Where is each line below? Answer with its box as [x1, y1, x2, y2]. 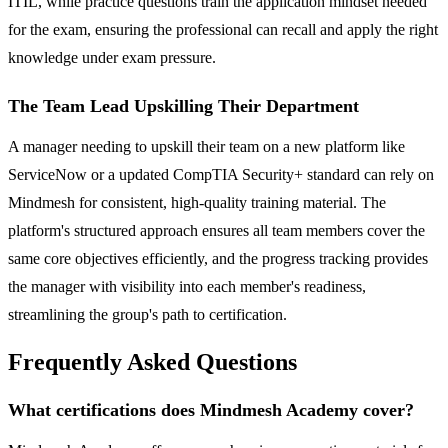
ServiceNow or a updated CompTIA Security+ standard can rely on [8, 166, 434, 184]
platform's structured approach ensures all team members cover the [8, 222, 425, 240]
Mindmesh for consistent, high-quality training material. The [8, 194, 386, 212]
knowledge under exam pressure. [8, 49, 216, 67]
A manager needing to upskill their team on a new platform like [8, 138, 405, 156]
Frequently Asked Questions [8, 349, 297, 376]
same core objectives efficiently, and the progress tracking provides [8, 250, 428, 268]
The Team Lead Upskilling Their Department [8, 96, 359, 117]
